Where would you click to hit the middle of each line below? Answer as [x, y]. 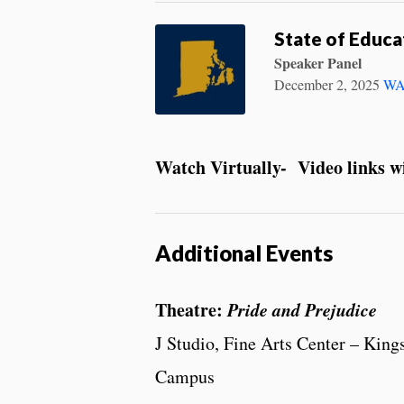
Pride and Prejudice [302, 309]
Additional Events [244, 252]
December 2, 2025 [327, 84]
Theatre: [191, 309]
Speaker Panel [318, 62]
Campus [185, 376]
